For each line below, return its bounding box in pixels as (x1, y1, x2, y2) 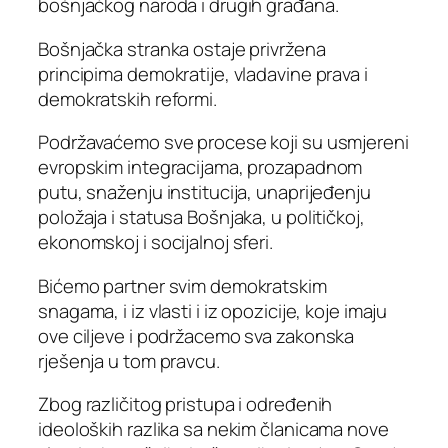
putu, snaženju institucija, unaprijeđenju (38, 179, 371, 206)
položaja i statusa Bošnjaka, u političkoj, (38, 204, 365, 231)
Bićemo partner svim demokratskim (38, 272, 327, 299)
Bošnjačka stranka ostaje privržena (38, 35, 326, 62)
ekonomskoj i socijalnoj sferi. (38, 229, 273, 256)
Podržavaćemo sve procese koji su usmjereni (38, 129, 409, 156)
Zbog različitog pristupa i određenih (38, 391, 333, 418)
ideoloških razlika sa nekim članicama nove (38, 416, 389, 443)
